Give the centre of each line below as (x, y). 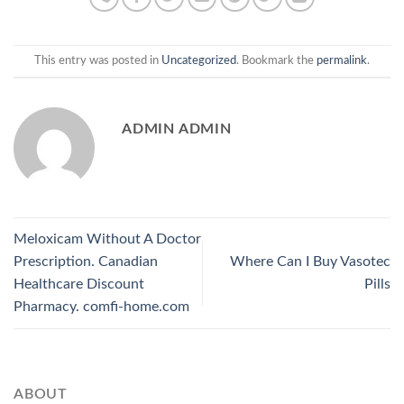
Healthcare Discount (79, 285)
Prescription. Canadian (86, 262)
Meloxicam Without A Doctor (107, 239)
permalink (342, 61)
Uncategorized (199, 61)
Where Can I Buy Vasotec (310, 262)
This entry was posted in (98, 61)
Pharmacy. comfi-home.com (101, 307)
